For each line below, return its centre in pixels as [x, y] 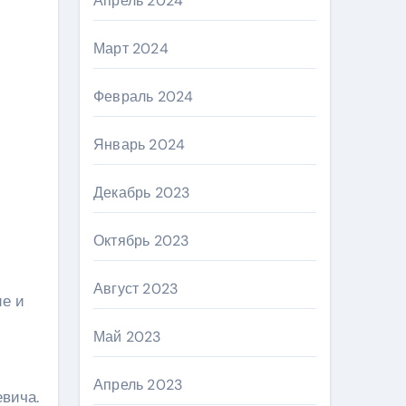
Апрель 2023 [138, 385]
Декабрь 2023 [142, 193]
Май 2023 [127, 337]
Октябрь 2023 [141, 241]
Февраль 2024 [144, 97]
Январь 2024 [140, 145]
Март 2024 [131, 48]
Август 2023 [136, 289]
